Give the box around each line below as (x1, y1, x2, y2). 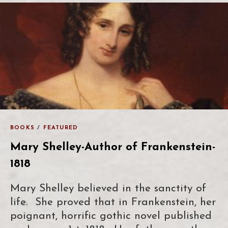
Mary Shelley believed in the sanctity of (10, 183, 206, 194)
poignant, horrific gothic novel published (10, 210, 212, 221)
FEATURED (43, 125, 78, 131)
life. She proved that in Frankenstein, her (10, 196, 216, 208)
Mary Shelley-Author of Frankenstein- (10, 141, 215, 153)
